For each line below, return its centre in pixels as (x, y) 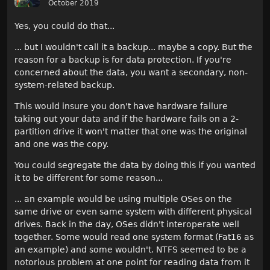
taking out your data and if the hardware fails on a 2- (127, 119)
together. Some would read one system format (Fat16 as (134, 237)
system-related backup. (64, 85)
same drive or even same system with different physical (133, 212)
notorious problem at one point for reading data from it (132, 262)
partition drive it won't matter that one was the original (131, 132)
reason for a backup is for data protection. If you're (123, 60)
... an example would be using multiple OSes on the (123, 199)
